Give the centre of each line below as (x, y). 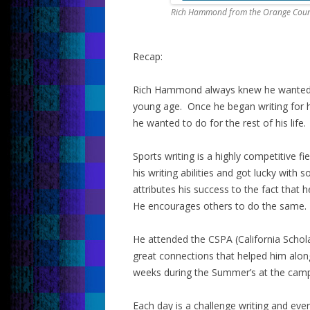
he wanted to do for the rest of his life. (219, 122)
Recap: (148, 56)
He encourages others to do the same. (220, 206)
